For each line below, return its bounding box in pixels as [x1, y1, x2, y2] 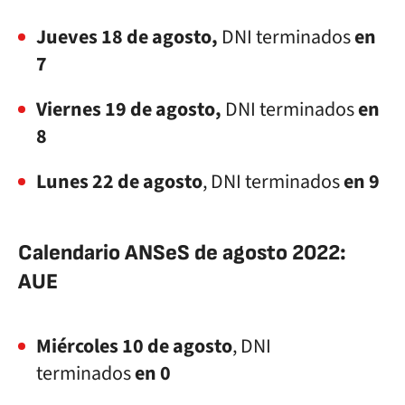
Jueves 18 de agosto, [36, 23, 218, 52]
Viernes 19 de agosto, [36, 95, 221, 124]
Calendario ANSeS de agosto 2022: [18, 240, 346, 266]
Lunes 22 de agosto [36, 167, 202, 196]
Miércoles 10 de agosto [36, 332, 232, 361]
